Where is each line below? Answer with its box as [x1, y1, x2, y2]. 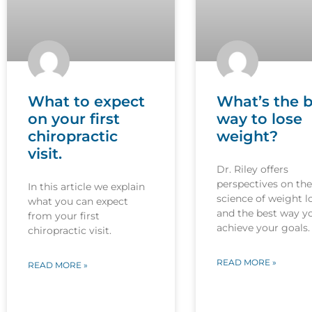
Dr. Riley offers [216, 162, 288, 175]
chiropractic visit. [28, 224, 111, 237]
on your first [28, 109, 120, 127]
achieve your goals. [216, 221, 310, 234]
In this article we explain [28, 180, 145, 193]
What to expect [28, 92, 145, 110]
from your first [28, 209, 100, 222]
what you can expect [28, 194, 128, 208]
